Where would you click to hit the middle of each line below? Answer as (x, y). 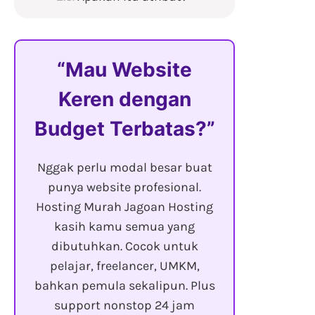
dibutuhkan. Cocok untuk (124, 246)
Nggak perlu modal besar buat (124, 168)
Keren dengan (124, 99)
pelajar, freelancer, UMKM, (124, 266)
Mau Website (129, 70)
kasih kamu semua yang (124, 227)
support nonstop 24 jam (124, 306)
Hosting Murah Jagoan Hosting (124, 207)
